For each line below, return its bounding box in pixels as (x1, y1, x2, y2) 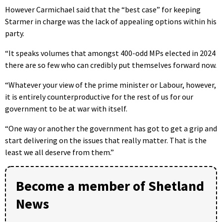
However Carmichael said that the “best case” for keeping (5, 4, 201, 14)
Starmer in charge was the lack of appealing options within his (5, 16, 217, 26)
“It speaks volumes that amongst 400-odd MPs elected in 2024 (5, 48, 216, 58)
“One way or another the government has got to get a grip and (5, 123, 217, 133)
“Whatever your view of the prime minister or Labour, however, (5, 79, 216, 90)
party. (5, 28, 24, 38)
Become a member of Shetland (16, 176, 204, 195)
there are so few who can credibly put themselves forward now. (5, 59, 217, 70)
